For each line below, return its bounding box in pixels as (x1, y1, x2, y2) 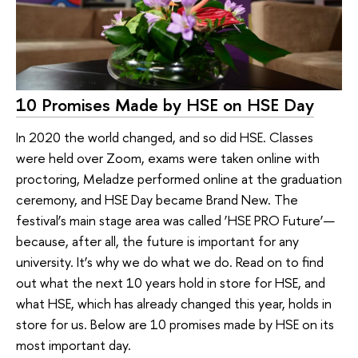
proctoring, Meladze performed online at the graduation (16, 169, 342, 188)
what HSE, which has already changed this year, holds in (16, 293, 332, 312)
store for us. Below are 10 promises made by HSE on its (16, 314, 334, 333)
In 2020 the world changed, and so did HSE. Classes (16, 127, 313, 146)
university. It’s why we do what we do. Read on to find (16, 252, 324, 271)
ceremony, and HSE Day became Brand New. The (16, 189, 298, 209)
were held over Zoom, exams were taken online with (16, 148, 320, 167)
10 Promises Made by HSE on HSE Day (16, 93, 314, 117)
